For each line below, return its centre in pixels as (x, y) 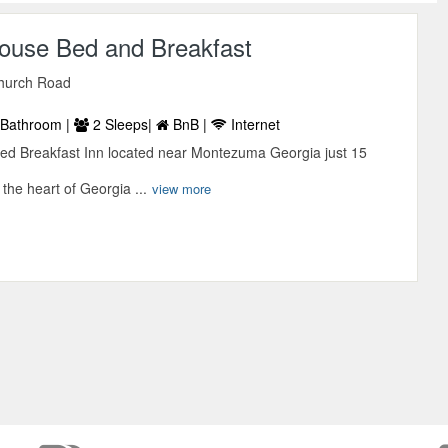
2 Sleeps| (123, 123)
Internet (254, 123)
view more (182, 188)
